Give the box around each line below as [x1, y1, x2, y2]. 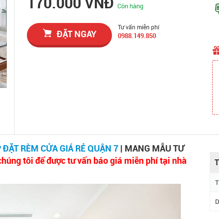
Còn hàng [117, 1, 144, 10]
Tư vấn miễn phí [118, 23, 160, 31]
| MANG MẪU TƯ [118, 142, 184, 154]
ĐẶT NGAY [56, 28, 96, 40]
